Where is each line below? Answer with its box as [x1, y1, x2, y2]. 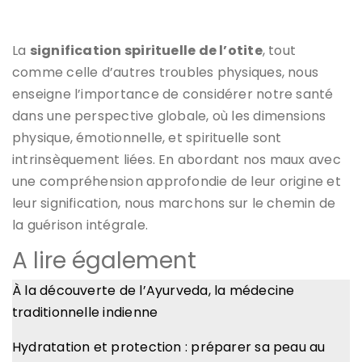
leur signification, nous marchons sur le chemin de [12, 193, 336, 213]
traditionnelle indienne [12, 302, 158, 322]
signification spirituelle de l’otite [29, 40, 263, 60]
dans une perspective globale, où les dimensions [12, 106, 326, 125]
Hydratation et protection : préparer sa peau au [12, 337, 326, 356]
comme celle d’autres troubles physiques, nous [12, 62, 319, 82]
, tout [262, 40, 297, 60]
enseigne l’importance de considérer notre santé [12, 84, 334, 103]
